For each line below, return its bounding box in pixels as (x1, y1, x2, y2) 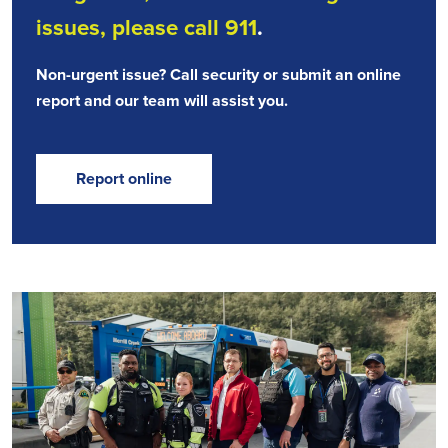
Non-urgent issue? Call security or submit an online (36, 65, 401, 85)
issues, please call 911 (36, 14, 257, 42)
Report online (76, 169, 172, 189)
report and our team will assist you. (36, 91, 288, 111)
